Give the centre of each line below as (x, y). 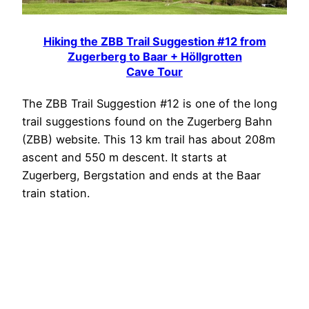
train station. (56, 193)
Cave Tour (154, 72)
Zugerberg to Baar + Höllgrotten (154, 57)
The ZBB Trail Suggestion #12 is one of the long (150, 103)
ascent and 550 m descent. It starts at (124, 157)
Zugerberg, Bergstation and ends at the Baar (141, 175)
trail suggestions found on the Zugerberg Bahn (147, 121)
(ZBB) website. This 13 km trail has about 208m (149, 139)
